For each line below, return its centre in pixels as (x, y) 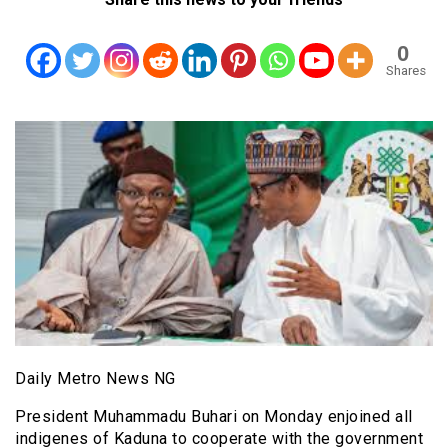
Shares (405, 70)
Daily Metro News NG (95, 378)
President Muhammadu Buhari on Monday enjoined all (214, 416)
